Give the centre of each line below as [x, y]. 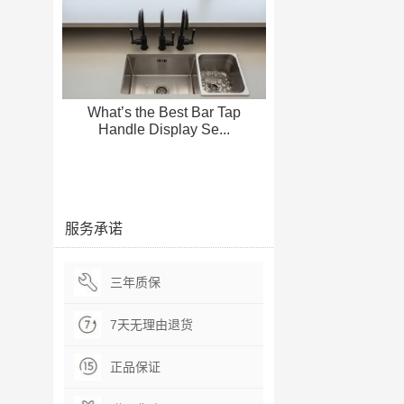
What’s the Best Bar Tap [164, 112]
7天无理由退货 [152, 325]
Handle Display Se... [164, 129]
